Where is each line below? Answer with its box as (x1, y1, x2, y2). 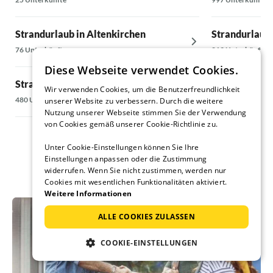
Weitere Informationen (44, 188, 132, 199)
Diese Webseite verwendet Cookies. (44, 63, 239, 77)
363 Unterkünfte (211, 95, 267, 105)
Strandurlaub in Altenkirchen (15, 28, 146, 40)
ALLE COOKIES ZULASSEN (97, 211, 196, 222)
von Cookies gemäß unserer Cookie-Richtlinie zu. (44, 119, 218, 129)
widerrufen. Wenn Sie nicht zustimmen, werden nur (44, 165, 227, 175)
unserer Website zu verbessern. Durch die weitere (44, 96, 224, 106)
